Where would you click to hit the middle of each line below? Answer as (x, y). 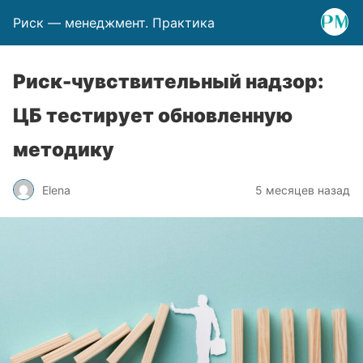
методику (64, 149)
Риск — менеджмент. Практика (114, 23)
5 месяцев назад (303, 190)
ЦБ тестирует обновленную (153, 115)
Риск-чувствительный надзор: (169, 81)
